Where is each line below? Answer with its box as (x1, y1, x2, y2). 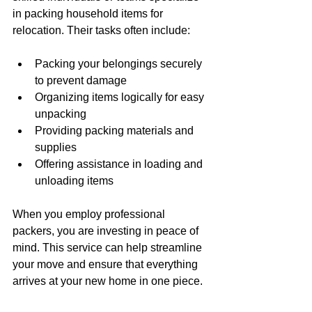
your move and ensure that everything (13, 258, 201, 270)
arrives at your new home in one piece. (13, 275, 203, 287)
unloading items (35, 175, 114, 187)
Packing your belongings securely (35, 58, 205, 70)
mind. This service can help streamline (13, 242, 205, 253)
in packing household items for (13, 8, 166, 19)
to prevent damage (35, 75, 127, 86)
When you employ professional (13, 208, 168, 220)
